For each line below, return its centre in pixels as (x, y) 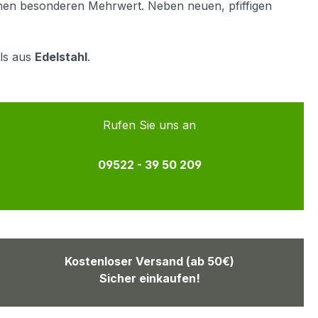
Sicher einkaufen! (149, 279)
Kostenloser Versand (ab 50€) (150, 262)
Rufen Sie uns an (150, 125)
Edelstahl (61, 57)
